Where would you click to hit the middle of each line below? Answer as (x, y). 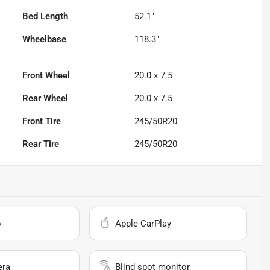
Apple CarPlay (143, 224)
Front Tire (42, 121)
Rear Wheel (46, 99)
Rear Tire (41, 144)
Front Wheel (46, 76)
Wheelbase (45, 39)
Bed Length (46, 17)
